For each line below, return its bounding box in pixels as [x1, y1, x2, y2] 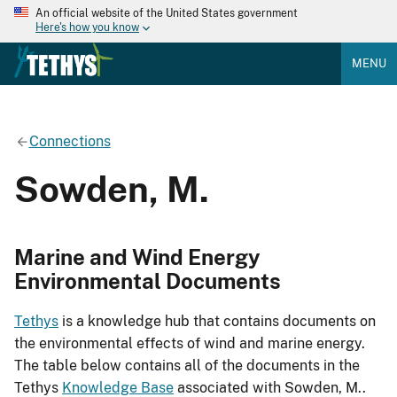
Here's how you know [35, 21, 139, 35]
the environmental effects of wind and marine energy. [14, 335, 365, 353]
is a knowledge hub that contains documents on [58, 313, 376, 331]
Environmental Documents [14, 268, 281, 293]
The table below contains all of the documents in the [14, 357, 360, 375]
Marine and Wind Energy [14, 244, 261, 269]
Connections [28, 132, 111, 150]
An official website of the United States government [35, 7, 298, 19]
